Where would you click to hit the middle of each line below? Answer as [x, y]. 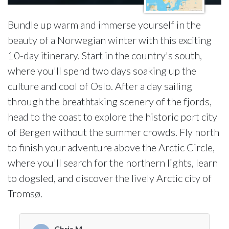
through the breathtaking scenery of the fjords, [110, 101]
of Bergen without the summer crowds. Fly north [113, 132]
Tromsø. [25, 193]
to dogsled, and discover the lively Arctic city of [110, 178]
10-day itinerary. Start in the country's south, [105, 55]
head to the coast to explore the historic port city [112, 117]
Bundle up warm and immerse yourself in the [104, 25]
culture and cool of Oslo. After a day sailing [100, 86]
